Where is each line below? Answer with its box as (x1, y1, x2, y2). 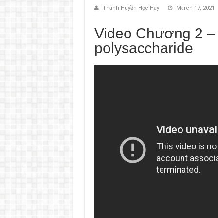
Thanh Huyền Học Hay (102, 4, 159, 11)
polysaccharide (94, 39, 193, 56)
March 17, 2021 (176, 4, 215, 11)
